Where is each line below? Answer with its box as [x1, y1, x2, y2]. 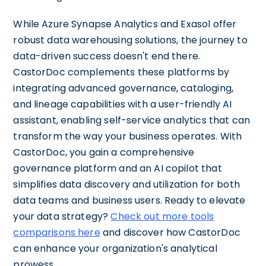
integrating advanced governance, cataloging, [13, 81, 233, 95]
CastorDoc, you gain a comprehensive [13, 145, 195, 159]
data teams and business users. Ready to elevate [13, 194, 246, 207]
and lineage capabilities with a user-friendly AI [13, 97, 232, 111]
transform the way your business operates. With [13, 129, 242, 143]
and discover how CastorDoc [100, 226, 240, 239]
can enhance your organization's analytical [13, 242, 217, 255]
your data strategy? [13, 210, 111, 223]
